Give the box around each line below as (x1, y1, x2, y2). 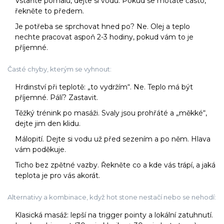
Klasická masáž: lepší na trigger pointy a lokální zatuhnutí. (15, 210, 213, 220)
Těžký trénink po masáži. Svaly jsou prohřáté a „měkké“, (15, 108, 207, 118)
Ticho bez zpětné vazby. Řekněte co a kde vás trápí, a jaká (15, 160, 215, 170)
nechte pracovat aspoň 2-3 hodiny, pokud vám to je (15, 32, 193, 42)
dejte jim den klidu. (15, 119, 80, 128)
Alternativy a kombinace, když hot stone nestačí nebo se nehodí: (7, 193, 216, 201)
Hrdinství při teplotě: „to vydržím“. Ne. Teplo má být (15, 82, 193, 92)
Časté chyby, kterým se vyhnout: (7, 65, 111, 73)
